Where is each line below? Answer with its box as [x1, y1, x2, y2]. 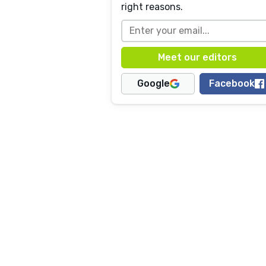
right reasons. [121, 1, 183, 12]
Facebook [208, 78, 255, 89]
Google [137, 78, 170, 89]
